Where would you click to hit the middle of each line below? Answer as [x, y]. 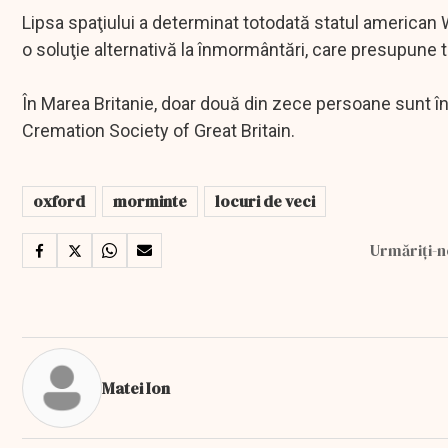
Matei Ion [136, 387]
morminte [150, 201]
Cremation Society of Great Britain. [158, 131]
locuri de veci [265, 201]
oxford [59, 201]
